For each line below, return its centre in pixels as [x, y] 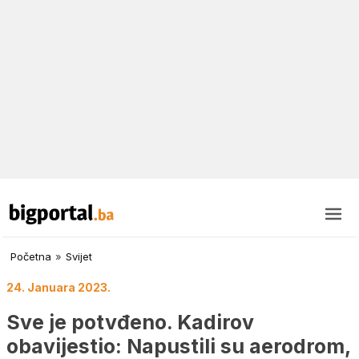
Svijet [79, 257]
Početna [31, 257]
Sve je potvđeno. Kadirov [130, 322]
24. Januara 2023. [58, 288]
